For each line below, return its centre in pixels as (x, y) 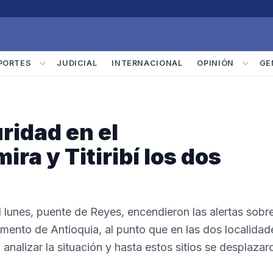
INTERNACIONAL (147, 63)
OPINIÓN (215, 63)
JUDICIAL (77, 63)
